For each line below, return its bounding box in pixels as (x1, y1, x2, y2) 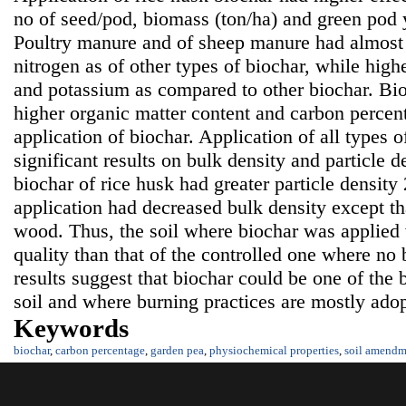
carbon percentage (55, 343, 145, 358)
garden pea (150, 343, 204, 358)
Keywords (14, 314, 129, 343)
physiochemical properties (209, 343, 339, 358)
